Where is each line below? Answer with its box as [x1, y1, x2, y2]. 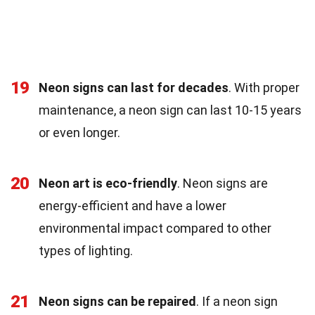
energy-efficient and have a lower [39, 198, 226, 213]
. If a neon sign [196, 293, 278, 309]
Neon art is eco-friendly [39, 175, 177, 191]
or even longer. [39, 124, 120, 140]
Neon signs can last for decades [39, 79, 229, 95]
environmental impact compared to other [39, 220, 271, 236]
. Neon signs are [177, 175, 268, 191]
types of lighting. [39, 243, 133, 258]
